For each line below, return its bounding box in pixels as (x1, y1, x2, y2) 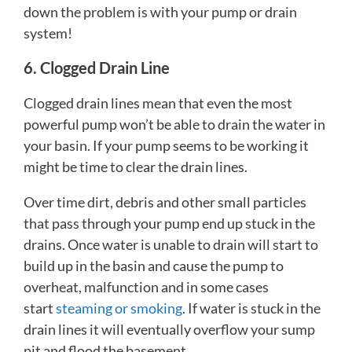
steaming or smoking (56, 299, 182, 317)
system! (24, 24, 72, 42)
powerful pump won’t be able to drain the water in (24, 115, 325, 133)
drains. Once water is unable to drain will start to (24, 235, 318, 253)
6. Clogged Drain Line (24, 57, 170, 77)
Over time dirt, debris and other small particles (24, 192, 306, 211)
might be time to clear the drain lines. (24, 157, 250, 175)
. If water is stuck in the (182, 299, 321, 317)
